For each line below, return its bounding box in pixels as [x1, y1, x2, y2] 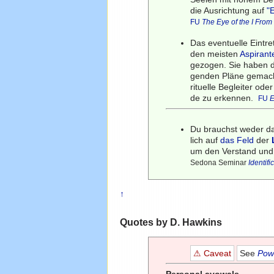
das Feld [220, 135, 254, 146]
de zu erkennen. [190, 93, 256, 103]
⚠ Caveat [193, 248, 232, 259]
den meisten [190, 49, 240, 59]
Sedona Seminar [190, 158, 249, 168]
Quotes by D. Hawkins [119, 216, 222, 228]
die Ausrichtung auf [190, 6, 267, 16]
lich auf [190, 135, 221, 146]
